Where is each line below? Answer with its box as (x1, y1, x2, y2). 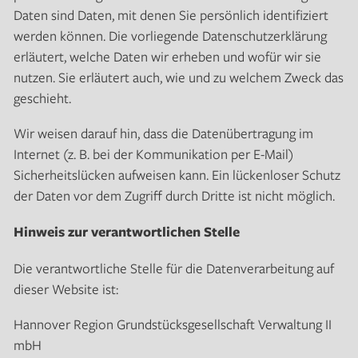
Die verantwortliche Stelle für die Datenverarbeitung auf (13, 258, 334, 277)
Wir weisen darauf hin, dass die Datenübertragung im (13, 123, 313, 142)
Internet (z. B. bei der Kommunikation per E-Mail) (13, 144, 293, 163)
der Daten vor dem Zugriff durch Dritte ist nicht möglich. (13, 185, 335, 205)
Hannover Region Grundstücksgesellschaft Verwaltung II (13, 314, 332, 333)
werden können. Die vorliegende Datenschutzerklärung (13, 26, 327, 45)
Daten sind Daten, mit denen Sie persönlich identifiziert (13, 5, 328, 24)
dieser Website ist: (13, 279, 118, 298)
